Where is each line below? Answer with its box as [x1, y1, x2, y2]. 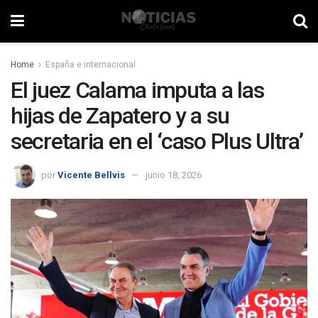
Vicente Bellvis [57, 169, 125, 180]
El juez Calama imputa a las [11, 77, 264, 104]
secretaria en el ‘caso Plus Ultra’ [11, 128, 303, 155]
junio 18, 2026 [146, 169, 202, 180]
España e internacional [45, 60, 136, 70]
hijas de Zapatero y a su [11, 102, 229, 129]
